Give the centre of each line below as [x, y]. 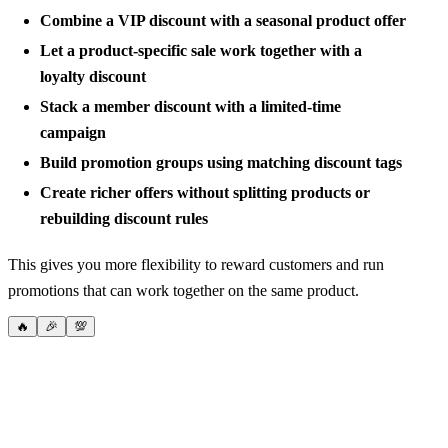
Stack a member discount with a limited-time [190, 106]
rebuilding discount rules [124, 218]
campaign [73, 132]
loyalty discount [93, 76]
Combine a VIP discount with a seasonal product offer [223, 20]
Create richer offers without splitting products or [205, 192]
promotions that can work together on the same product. [183, 290]
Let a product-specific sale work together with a [201, 50]
